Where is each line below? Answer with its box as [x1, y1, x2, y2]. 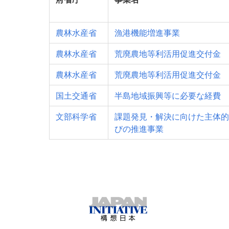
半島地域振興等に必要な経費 [114, 90, 221, 101]
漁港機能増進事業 [114, 28, 180, 38]
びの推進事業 [114, 124, 164, 134]
